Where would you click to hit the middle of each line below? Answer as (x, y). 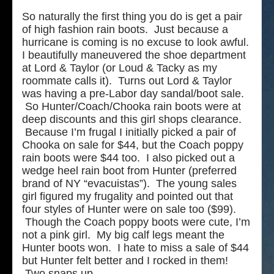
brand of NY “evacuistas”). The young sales (129, 183)
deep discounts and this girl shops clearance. (132, 119)
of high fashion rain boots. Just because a (125, 29)
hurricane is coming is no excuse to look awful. (135, 42)
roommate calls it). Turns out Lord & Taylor (127, 80)
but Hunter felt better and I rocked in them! (125, 260)
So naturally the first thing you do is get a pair (132, 16)
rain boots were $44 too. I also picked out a (128, 157)
